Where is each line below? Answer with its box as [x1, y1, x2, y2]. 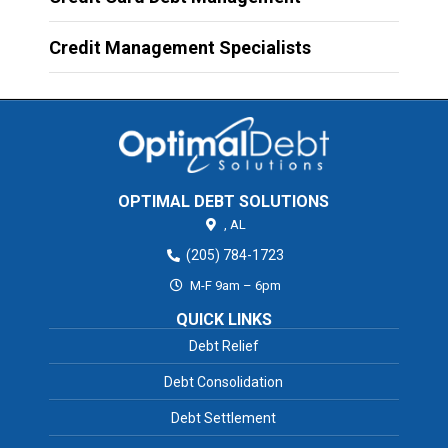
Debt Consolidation [164, 374, 284, 391]
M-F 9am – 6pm [186, 278, 281, 294]
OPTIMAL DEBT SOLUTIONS [118, 192, 330, 212]
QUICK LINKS [175, 310, 272, 330]
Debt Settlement [171, 410, 277, 427]
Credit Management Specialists [48, 36, 311, 58]
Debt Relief [188, 338, 259, 355]
